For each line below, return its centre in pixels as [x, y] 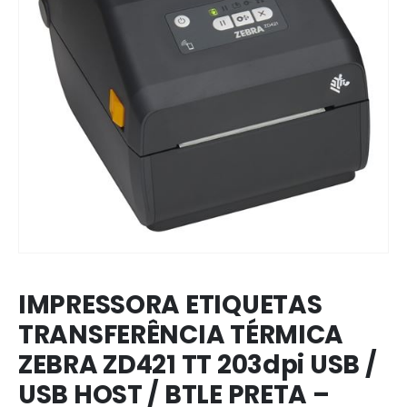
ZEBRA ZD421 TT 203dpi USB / [198, 365]
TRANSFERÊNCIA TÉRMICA [181, 335]
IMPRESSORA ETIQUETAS [170, 305]
